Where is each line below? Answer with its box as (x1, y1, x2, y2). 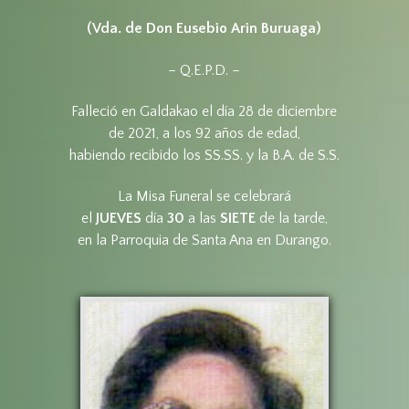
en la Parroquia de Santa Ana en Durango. (77, 232, 331, 249)
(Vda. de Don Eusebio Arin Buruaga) (87, 20, 322, 37)
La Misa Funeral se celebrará (117, 188, 291, 205)
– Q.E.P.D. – (168, 61, 241, 79)
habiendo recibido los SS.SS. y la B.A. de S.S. (68, 146, 340, 163)
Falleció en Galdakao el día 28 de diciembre (71, 102, 338, 120)
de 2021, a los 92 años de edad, (108, 124, 300, 142)
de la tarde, (258, 210, 328, 227)
